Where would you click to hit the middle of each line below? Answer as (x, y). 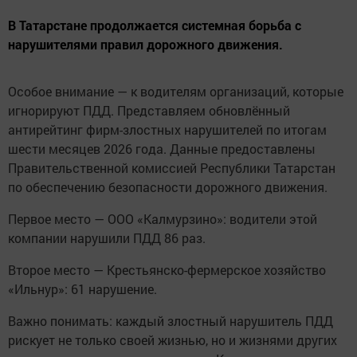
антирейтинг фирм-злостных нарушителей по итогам (167, 130)
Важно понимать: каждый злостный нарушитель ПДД (171, 321)
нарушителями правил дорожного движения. (145, 45)
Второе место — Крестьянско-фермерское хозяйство (167, 270)
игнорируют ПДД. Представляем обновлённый (149, 111)
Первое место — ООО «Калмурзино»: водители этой (163, 219)
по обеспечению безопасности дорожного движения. (168, 187)
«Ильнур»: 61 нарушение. (84, 289)
